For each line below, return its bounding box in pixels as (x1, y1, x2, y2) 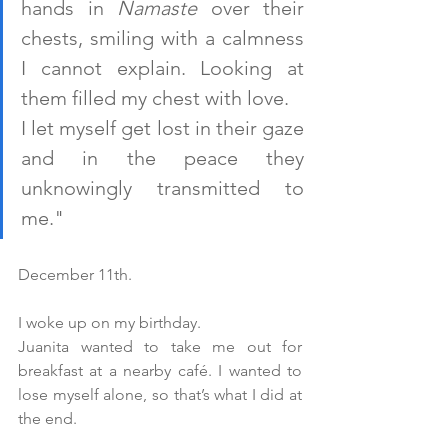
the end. (18, 409, 77, 429)
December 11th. (18, 265, 132, 285)
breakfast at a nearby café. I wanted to (18, 361, 302, 381)
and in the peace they (21, 146, 304, 171)
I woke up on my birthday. (18, 313, 205, 333)
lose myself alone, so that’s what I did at (18, 385, 302, 405)
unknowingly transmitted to (21, 176, 304, 201)
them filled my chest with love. (21, 86, 294, 111)
